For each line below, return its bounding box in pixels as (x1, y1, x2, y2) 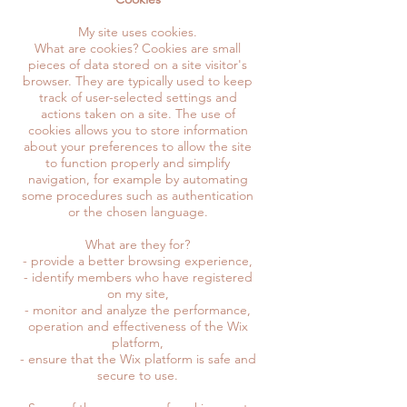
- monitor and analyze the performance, (25, 301, 251, 318)
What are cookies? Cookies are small (35, 39, 241, 56)
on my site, (106, 284, 169, 302)
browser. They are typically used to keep (23, 72, 253, 89)
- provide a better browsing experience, (23, 252, 253, 269)
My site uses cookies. (78, 23, 197, 40)
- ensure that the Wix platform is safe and (19, 350, 256, 367)
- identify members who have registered (23, 268, 253, 285)
